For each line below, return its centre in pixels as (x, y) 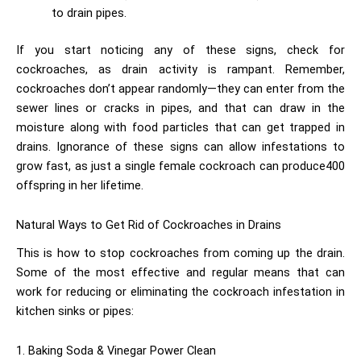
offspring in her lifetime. (80, 185)
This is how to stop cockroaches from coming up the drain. (180, 253)
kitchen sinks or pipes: (75, 311)
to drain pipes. (90, 12)
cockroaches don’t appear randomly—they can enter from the (180, 88)
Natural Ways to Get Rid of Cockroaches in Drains (149, 225)
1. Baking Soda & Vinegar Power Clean (116, 351)
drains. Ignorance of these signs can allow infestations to (180, 146)
